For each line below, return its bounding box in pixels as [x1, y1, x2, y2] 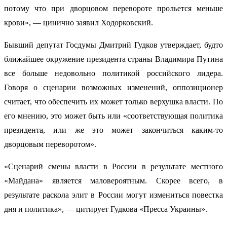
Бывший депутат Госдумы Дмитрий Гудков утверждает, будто [4, 41, 223, 50]
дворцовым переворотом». [4, 140, 96, 149]
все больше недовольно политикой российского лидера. [4, 69, 223, 78]
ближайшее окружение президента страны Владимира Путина [4, 55, 223, 64]
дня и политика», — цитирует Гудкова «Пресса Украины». [4, 205, 207, 214]
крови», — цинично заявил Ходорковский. [4, 18, 153, 27]
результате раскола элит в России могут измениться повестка [4, 191, 223, 200]
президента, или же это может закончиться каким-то [4, 126, 223, 135]
